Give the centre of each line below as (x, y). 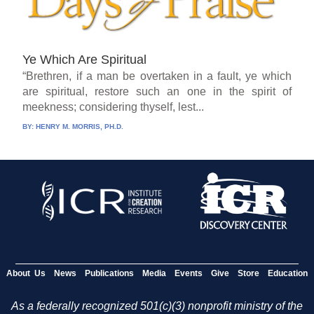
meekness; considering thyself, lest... (114, 107)
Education (288, 273)
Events (189, 273)
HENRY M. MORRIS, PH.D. (80, 126)
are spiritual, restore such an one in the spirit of (157, 91)
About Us (26, 273)
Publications (109, 273)
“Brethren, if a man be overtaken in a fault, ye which (157, 76)
